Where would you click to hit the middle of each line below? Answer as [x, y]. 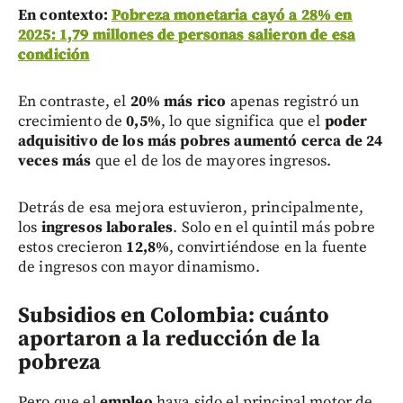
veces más [55, 161]
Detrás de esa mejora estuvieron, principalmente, [191, 208]
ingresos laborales [107, 228]
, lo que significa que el [242, 122]
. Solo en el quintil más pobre [274, 228]
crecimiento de [72, 122]
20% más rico [178, 102]
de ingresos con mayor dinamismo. [139, 268]
